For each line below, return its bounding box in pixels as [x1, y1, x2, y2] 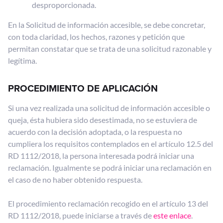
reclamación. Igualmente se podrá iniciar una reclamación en [8, 163, 212, 172]
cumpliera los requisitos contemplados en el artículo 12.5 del [8, 139, 213, 148]
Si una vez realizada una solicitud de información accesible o [8, 103, 210, 112]
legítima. [8, 56, 37, 65]
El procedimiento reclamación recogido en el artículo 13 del [8, 199, 208, 208]
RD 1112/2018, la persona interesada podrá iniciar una [8, 151, 194, 160]
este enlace [153, 211, 191, 220]
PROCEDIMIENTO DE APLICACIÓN [8, 81, 158, 96]
